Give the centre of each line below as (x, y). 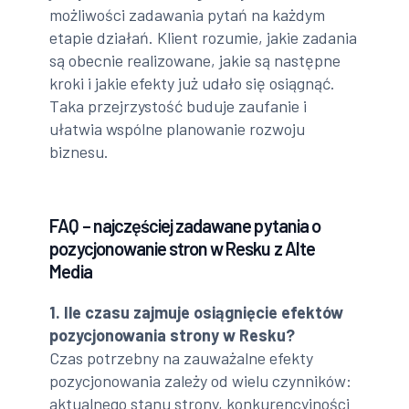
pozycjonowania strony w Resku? (173, 335)
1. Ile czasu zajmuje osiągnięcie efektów (197, 312)
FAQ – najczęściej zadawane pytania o (185, 225)
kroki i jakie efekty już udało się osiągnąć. (193, 83)
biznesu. (79, 151)
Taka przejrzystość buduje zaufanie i (178, 105)
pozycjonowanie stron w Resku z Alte (182, 248)
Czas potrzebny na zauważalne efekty (182, 357)
